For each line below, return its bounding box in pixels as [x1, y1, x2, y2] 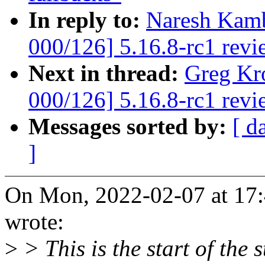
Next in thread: [28, 60, 185, 86]
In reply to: [28, 7, 146, 33]
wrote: [5, 209, 64, 235]
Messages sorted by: [28, 114, 232, 140]
